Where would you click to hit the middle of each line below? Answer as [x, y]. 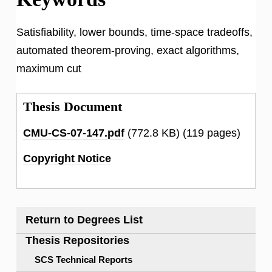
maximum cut [49, 68]
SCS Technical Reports [83, 259]
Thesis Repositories [73, 240]
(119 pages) [210, 133]
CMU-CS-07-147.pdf [74, 133]
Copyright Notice [67, 158]
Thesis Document [73, 107]
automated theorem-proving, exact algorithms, [128, 50]
